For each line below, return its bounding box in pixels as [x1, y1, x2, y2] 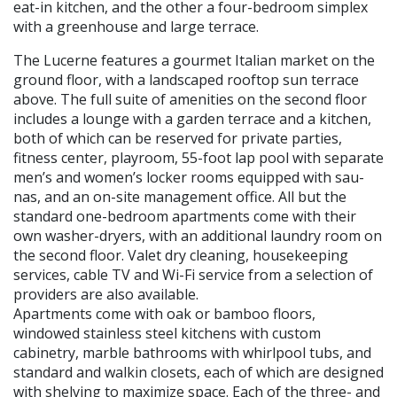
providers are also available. [13, 284, 198, 304]
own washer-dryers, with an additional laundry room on [13, 226, 382, 245]
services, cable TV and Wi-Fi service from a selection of [13, 265, 373, 284]
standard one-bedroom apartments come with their [13, 206, 356, 226]
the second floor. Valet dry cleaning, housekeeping [13, 245, 348, 265]
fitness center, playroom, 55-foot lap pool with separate [13, 148, 384, 167]
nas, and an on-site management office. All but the [13, 187, 346, 206]
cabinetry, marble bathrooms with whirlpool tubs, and [13, 343, 371, 362]
